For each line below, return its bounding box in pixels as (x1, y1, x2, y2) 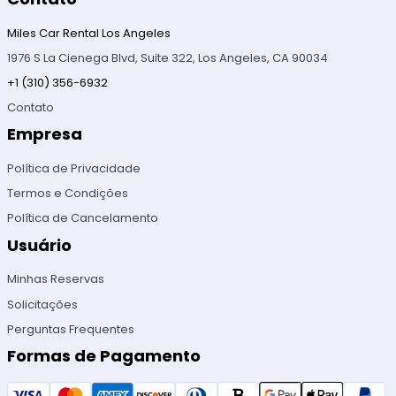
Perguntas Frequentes (7, 320, 135, 338)
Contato (7, 99, 55, 117)
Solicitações (7, 295, 79, 313)
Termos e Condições (7, 185, 129, 202)
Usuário (7, 233, 72, 256)
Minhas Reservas (7, 270, 105, 288)
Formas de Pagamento (7, 344, 202, 367)
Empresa (7, 123, 83, 146)
